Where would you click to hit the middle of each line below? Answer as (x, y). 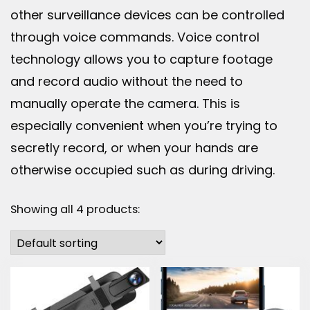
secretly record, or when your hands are (134, 147)
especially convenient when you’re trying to (144, 125)
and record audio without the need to (127, 81)
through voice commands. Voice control (135, 37)
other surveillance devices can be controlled (147, 15)
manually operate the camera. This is (125, 103)
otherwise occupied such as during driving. (143, 170)
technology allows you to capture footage (142, 59)
